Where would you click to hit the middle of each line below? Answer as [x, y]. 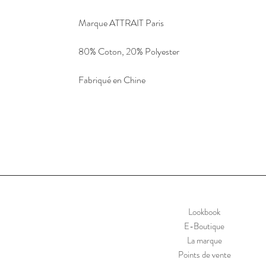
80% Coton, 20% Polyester [129, 52]
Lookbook [204, 212]
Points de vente [204, 255]
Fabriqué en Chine [112, 80]
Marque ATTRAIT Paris [121, 23]
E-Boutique [204, 227]
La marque [204, 241]
